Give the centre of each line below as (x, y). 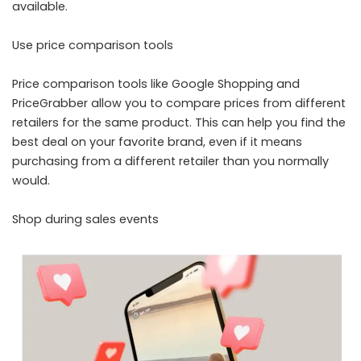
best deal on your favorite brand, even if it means (157, 141)
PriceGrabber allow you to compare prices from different (179, 103)
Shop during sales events (85, 219)
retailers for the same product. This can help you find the (179, 122)
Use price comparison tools (93, 45)
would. (31, 180)
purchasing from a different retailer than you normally (170, 161)
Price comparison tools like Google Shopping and (156, 83)
